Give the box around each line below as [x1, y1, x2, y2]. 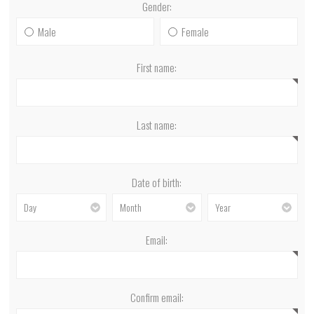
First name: [137, 59, 177, 75]
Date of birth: [132, 174, 182, 190]
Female [182, 23, 209, 39]
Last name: [137, 116, 177, 132]
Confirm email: [130, 289, 184, 305]
